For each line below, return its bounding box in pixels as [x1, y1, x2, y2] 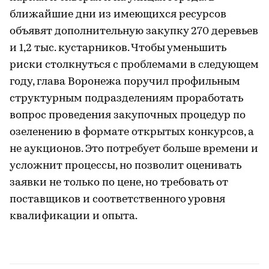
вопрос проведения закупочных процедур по [10, 109, 246, 121]
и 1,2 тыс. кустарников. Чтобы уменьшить [10, 42, 226, 54]
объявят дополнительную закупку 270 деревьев [10, 25, 258, 37]
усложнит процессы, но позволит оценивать [10, 160, 241, 172]
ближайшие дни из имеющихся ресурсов [10, 8, 226, 20]
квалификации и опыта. [10, 210, 138, 222]
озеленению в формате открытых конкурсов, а [10, 126, 254, 138]
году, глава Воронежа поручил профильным [10, 76, 240, 88]
